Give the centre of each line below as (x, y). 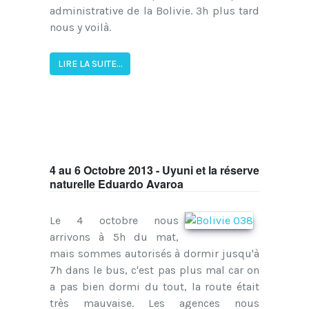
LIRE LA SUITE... (90, 63)
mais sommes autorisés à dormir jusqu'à (154, 254)
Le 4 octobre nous (114, 221)
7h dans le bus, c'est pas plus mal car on (154, 270)
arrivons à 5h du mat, (114, 237)
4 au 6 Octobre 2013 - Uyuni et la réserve (154, 170)
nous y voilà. (80, 27)
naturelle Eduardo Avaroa (117, 184)
